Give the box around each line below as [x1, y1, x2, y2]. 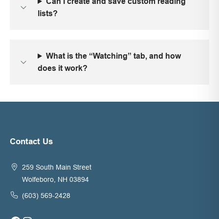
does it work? [38, 63, 88, 73]
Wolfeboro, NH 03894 [22, 175, 89, 184]
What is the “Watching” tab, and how [45, 51, 181, 61]
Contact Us [10, 137, 53, 147]
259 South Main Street [22, 163, 92, 172]
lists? [38, 8, 58, 18]
